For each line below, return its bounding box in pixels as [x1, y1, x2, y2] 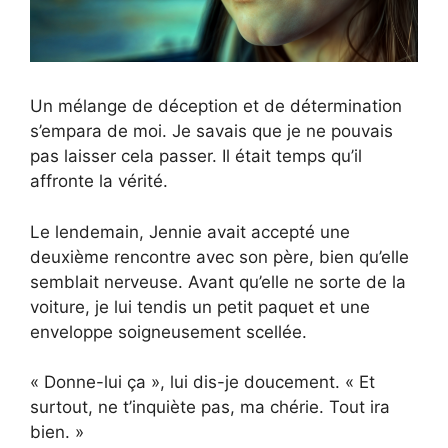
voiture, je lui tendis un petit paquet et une [30, 296, 370, 317]
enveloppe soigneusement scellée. [30, 321, 307, 342]
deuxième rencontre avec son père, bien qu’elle [30, 246, 409, 267]
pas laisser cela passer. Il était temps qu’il [30, 146, 362, 167]
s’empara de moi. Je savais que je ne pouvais [30, 121, 393, 142]
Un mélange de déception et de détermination [30, 96, 402, 117]
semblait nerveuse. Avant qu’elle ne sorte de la [30, 271, 406, 292]
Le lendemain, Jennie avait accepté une [30, 221, 350, 242]
